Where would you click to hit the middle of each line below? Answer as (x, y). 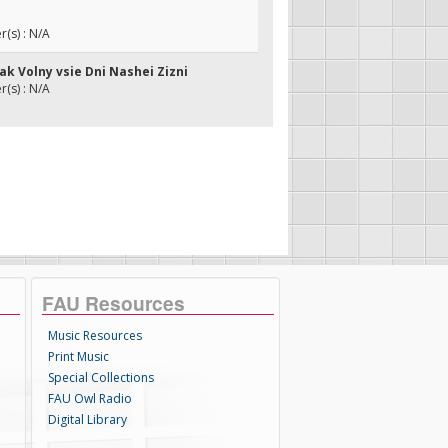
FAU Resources (114, 303)
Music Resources (95, 335)
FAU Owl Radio (90, 398)
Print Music (79, 356)
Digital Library (88, 419)
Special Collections (101, 377)
